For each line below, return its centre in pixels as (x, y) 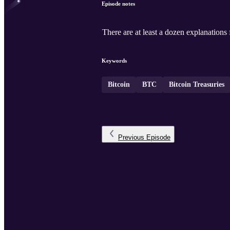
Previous (131, 138)
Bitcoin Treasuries (197, 85)
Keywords (114, 61)
